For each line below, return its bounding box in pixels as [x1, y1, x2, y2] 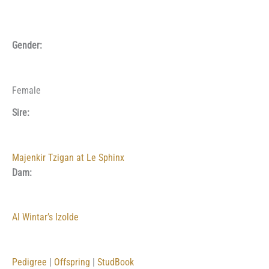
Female [12, 85, 41, 96]
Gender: [12, 40, 42, 52]
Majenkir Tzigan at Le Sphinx [12, 152, 124, 163]
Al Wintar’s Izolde [12, 212, 79, 223]
